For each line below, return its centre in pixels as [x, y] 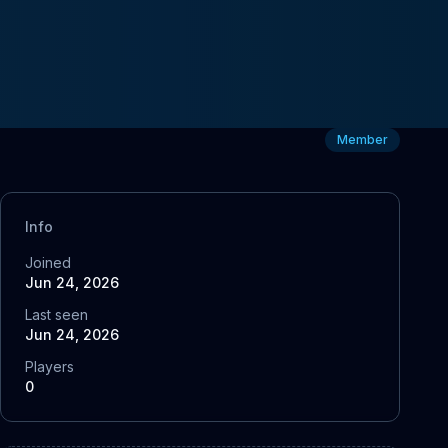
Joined [48, 262]
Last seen [56, 314]
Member [362, 139]
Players [49, 366]
